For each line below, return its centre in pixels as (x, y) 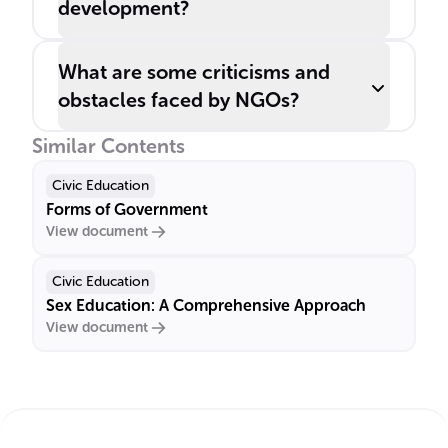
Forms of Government (127, 209)
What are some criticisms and (194, 72)
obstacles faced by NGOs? (178, 100)
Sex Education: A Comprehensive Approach (206, 305)
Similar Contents (108, 146)
